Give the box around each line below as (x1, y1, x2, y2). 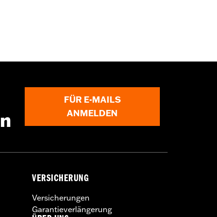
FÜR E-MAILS (63, 94, 121, 106)
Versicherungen (32, 192, 90, 202)
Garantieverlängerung (32, 204, 112, 214)
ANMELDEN (67, 108, 118, 119)
